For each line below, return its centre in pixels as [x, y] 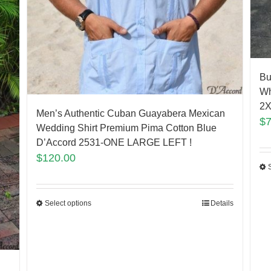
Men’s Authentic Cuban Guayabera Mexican [130, 114]
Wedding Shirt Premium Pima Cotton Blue [126, 128]
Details [222, 204]
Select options [68, 204]
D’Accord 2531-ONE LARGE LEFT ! [114, 143]
